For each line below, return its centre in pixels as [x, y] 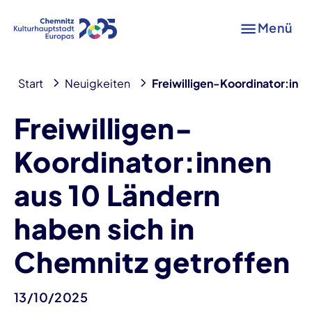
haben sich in [104, 228]
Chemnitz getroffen [152, 262]
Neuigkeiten [97, 83]
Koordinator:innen [143, 161]
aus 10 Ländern [118, 195]
